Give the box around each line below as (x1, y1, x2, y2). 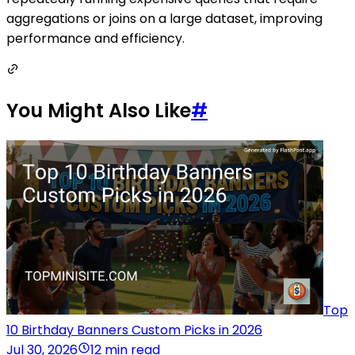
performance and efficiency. (6, 29, 185, 48)
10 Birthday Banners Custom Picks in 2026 (6, 321, 262, 340)
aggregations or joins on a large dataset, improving (6, 10, 323, 29)
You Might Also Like (6, 97, 191, 124)
